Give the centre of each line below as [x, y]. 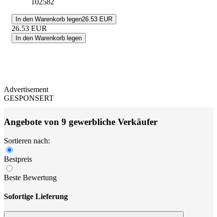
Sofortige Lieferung [36, 196]
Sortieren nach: [27, 140]
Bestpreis [18, 159]
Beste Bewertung [30, 177]
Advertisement [26, 90]
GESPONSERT [29, 98]
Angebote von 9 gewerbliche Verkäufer [81, 122]
